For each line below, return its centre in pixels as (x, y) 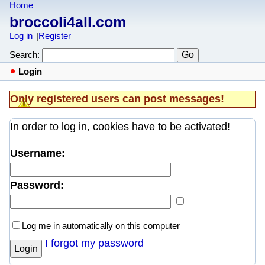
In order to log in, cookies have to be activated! (120, 127)
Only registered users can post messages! (117, 99)
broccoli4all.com (68, 22)
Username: (38, 153)
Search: (25, 55)
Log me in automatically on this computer (101, 225)
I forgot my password (94, 243)
